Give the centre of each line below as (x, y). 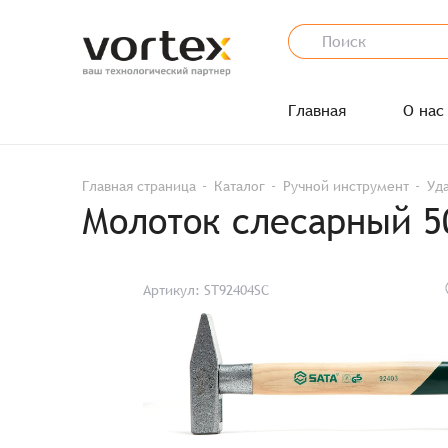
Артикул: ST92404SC (205, 290)
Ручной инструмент (346, 186)
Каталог (240, 186)
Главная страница (139, 186)
